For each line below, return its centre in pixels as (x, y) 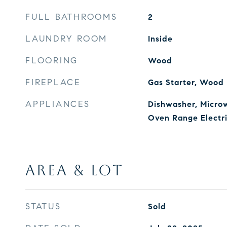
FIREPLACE (53, 82)
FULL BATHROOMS (71, 17)
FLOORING (52, 61)
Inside (160, 39)
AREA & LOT (74, 170)
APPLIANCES (58, 104)
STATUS (43, 206)
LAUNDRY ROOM (66, 39)
